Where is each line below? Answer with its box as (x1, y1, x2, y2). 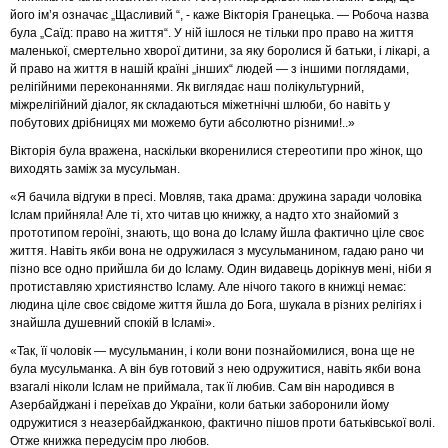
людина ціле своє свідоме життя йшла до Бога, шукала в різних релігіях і (10, 298, 422, 312)
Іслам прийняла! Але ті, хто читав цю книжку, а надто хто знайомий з (10, 208, 399, 222)
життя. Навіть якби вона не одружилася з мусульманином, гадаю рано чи (10, 244, 424, 258)
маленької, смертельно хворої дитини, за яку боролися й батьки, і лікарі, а (10, 44, 430, 58)
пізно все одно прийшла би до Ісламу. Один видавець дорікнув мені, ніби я (10, 262, 432, 276)
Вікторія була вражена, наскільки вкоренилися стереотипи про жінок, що (10, 144, 423, 158)
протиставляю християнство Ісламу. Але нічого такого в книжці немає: (10, 280, 406, 294)
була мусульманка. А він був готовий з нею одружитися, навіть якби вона (10, 362, 421, 376)
